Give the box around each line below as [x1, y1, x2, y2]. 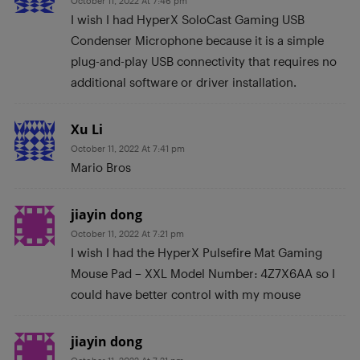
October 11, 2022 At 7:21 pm [71, 228, 184, 239]
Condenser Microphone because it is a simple [71, 33, 324, 48]
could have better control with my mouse [71, 287, 301, 302]
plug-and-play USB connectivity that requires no [71, 54, 337, 69]
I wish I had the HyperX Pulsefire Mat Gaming [71, 245, 322, 260]
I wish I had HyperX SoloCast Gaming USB [71, 12, 305, 27]
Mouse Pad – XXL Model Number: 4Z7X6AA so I [71, 266, 335, 281]
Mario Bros [71, 160, 131, 175]
